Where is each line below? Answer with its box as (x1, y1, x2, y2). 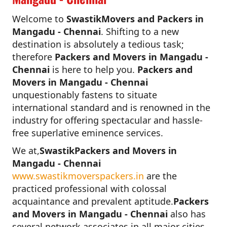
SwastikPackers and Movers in (40, 144, 177, 157)
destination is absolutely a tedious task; (12, 37, 184, 50)
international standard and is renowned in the (12, 101, 210, 113)
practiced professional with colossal (12, 182, 167, 195)
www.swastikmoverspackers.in (12, 169, 144, 182)
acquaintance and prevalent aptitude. (12, 195, 173, 207)
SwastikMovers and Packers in (66, 12, 204, 25)
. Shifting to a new (101, 25, 179, 37)
